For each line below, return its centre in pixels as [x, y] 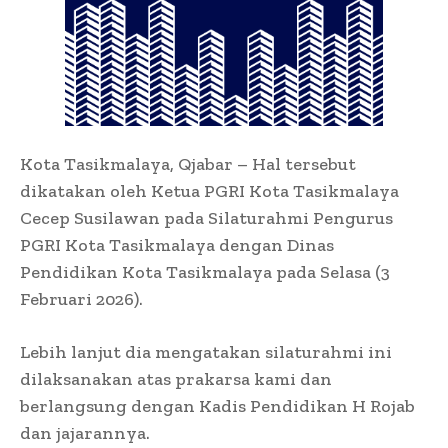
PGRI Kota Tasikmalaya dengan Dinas [177, 244]
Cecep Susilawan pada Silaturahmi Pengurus [206, 217]
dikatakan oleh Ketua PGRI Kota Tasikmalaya [209, 190]
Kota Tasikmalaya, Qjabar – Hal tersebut [188, 163]
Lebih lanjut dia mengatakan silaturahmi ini [206, 351]
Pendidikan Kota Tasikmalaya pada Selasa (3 [205, 271]
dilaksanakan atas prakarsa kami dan [176, 378]
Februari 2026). [81, 298]
